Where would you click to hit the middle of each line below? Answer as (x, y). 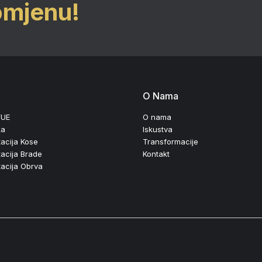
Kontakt (156, 154)
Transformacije (170, 142)
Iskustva (158, 130)
